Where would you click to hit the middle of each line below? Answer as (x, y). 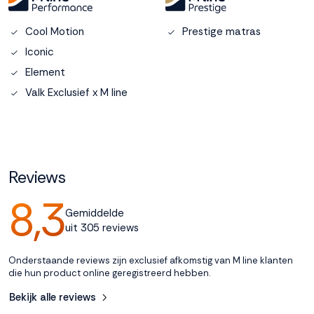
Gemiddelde (95, 213)
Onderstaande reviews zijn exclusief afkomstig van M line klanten (151, 260)
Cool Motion (55, 32)
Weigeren (86, 69)
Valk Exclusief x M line (76, 93)
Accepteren (86, 27)
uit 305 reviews (102, 228)
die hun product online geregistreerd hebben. (109, 273)
